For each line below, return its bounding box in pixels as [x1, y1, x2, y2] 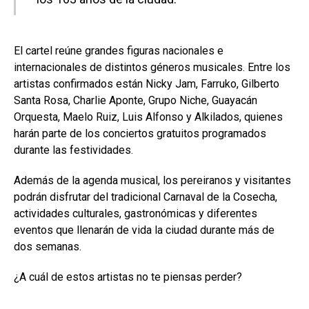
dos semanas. [14, 239, 81, 253]
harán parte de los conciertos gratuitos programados [14, 126, 266, 140]
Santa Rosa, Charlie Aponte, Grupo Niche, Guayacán [14, 93, 257, 107]
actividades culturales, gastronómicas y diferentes [14, 206, 257, 220]
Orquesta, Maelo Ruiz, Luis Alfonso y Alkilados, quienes [14, 110, 283, 123]
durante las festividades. [14, 143, 133, 157]
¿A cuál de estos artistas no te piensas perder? [14, 270, 242, 283]
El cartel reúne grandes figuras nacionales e [14, 43, 223, 57]
